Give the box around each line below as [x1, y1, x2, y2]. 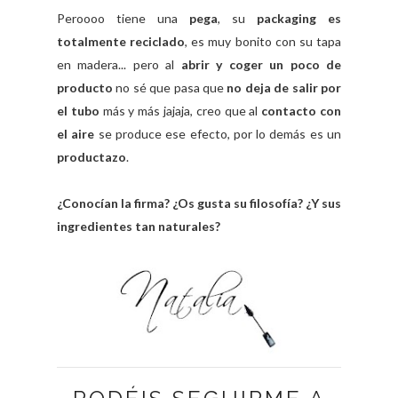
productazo [57, 149, 126, 165]
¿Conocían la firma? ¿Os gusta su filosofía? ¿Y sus [57, 195, 341, 211]
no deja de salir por [227, 80, 342, 96]
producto [57, 80, 116, 96]
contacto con [261, 103, 342, 119]
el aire [57, 126, 95, 142]
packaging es [257, 11, 341, 27]
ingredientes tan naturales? [57, 219, 220, 235]
